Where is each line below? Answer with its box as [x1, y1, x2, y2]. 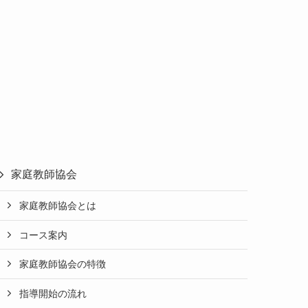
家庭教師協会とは [19, 199, 96, 211]
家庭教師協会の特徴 [19, 258, 106, 270]
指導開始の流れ [19, 287, 87, 299]
